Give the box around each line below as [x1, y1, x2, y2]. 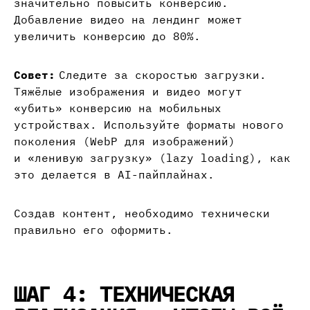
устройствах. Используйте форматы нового [14, 118, 284, 132]
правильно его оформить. [14, 223, 173, 237]
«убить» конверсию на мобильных [14, 101, 221, 116]
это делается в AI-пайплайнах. [14, 167, 215, 182]
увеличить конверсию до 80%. [14, 29, 201, 44]
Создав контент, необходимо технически [14, 206, 270, 221]
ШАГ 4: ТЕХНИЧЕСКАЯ [14, 279, 235, 309]
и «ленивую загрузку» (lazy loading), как [14, 151, 291, 165]
